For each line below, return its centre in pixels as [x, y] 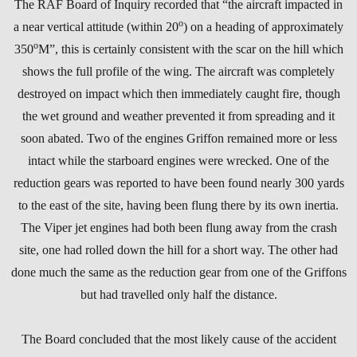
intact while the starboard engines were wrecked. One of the [178, 160]
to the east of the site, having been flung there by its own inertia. [178, 205]
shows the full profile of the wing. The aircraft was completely [178, 71]
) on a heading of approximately [263, 26]
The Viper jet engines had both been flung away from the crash [178, 227]
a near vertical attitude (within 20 [96, 26]
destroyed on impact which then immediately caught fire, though [178, 93]
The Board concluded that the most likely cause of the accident [178, 339]
